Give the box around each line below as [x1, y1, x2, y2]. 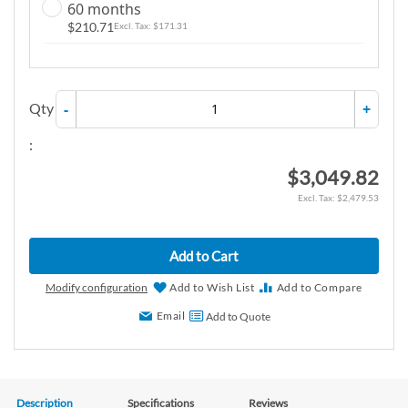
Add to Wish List [168, 280, 255, 294]
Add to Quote [205, 309, 270, 323]
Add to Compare [276, 280, 362, 294]
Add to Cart [169, 247, 239, 264]
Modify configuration [45, 280, 148, 294]
